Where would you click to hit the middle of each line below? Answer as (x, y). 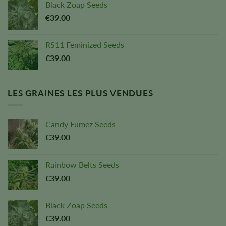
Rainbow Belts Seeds (82, 165)
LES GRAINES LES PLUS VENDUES (80, 93)
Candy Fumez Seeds (80, 124)
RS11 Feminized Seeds (85, 44)
